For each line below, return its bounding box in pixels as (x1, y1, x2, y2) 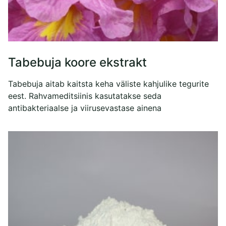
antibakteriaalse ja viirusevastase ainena (8, 102, 161, 113)
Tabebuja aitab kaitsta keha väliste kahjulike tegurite (8, 78, 209, 89)
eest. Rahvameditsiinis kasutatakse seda (8, 90, 161, 101)
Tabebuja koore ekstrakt (8, 54, 147, 70)
